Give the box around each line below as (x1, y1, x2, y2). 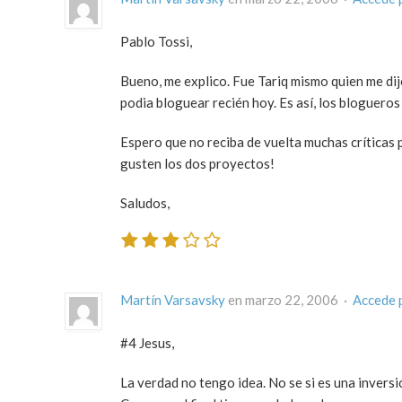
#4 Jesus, (120, 334, 174, 351)
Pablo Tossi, (120, 33, 192, 50)
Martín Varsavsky (120, 291, 225, 308)
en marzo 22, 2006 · (225, 291, 353, 308)
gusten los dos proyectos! (120, 155, 275, 172)
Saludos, (120, 195, 170, 212)
